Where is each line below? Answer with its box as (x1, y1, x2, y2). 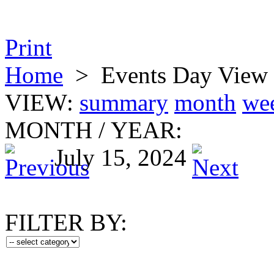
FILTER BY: (5, 209, 127, 235)
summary (80, 89, 168, 116)
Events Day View (101, 62, 268, 88)
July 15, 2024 (54, 144, 187, 171)
